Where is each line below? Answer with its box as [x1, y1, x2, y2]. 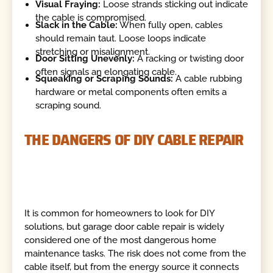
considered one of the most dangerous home [24, 235, 217, 246]
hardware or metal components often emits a [35, 87, 227, 98]
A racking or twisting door [135, 52, 244, 64]
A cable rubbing [175, 73, 243, 85]
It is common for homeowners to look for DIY [24, 208, 215, 219]
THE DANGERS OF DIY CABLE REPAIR [24, 127, 244, 152]
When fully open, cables [118, 19, 223, 30]
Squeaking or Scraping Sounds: [35, 73, 176, 85]
